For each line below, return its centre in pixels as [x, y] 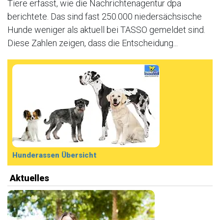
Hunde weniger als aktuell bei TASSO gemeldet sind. [106, 30]
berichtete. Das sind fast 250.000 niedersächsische [105, 16]
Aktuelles [29, 178]
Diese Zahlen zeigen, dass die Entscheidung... [93, 43]
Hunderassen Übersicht [55, 155]
